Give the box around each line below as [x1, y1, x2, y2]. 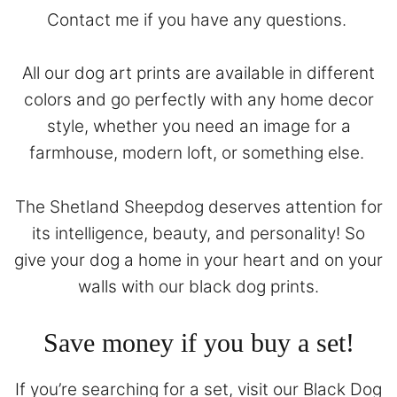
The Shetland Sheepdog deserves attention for [14, 196, 383, 217]
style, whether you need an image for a [46, 116, 351, 137]
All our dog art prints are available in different [22, 63, 375, 84]
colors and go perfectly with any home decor [23, 90, 374, 111]
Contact [46, 9, 111, 30]
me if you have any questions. [110, 9, 351, 30]
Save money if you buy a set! [43, 328, 354, 358]
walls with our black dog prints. [78, 276, 319, 297]
